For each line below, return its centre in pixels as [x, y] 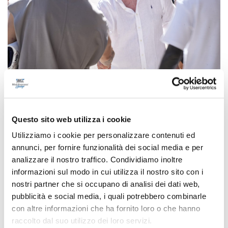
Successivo [44, 172]
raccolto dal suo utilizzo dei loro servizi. [82, 221]
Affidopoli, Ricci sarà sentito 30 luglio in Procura [104, 128]
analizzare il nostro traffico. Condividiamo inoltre [97, 160]
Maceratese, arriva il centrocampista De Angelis [104, 185]
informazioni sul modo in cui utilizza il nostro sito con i [107, 172]
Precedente [59, 115]
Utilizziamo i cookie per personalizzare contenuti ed [103, 135]
